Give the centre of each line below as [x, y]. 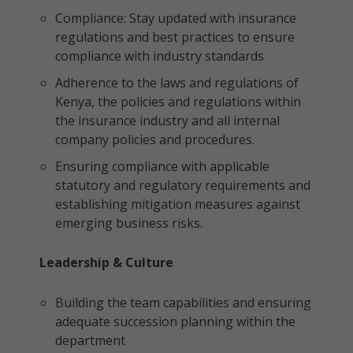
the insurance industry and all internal [167, 121]
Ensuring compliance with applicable [162, 166]
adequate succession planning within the [175, 321]
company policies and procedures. [155, 139]
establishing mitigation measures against [178, 204]
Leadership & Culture [106, 262]
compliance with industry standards [160, 56]
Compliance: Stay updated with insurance [176, 18]
